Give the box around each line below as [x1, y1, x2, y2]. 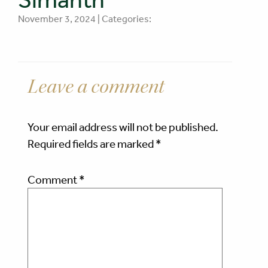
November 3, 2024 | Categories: [18, 13, 151, 25]
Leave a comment [28, 74, 165, 99]
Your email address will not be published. [28, 120, 218, 134]
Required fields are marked [28, 137, 156, 151]
